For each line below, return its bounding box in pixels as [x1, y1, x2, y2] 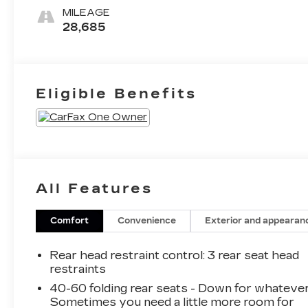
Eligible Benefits [36, 85, 197, 102]
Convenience [118, 215, 177, 225]
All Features [36, 179, 153, 197]
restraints [49, 262, 107, 276]
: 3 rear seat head [203, 248, 300, 262]
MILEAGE [63, 6, 111, 19]
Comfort [50, 215, 89, 225]
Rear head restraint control [49, 248, 203, 262]
